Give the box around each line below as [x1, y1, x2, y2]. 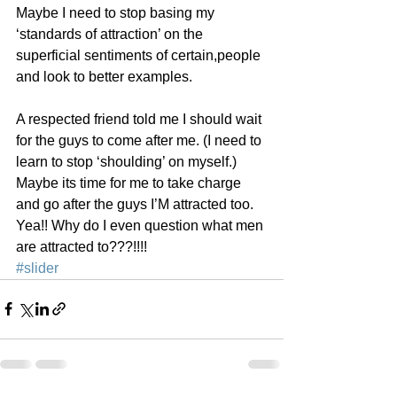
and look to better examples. [16, 68, 192, 84]
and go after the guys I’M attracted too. [16, 196, 257, 212]
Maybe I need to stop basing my [16, 4, 218, 20]
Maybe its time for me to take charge [16, 175, 245, 191]
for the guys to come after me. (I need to [16, 132, 265, 148]
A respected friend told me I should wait [16, 111, 265, 127]
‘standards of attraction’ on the [16, 26, 206, 42]
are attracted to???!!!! [16, 238, 147, 254]
